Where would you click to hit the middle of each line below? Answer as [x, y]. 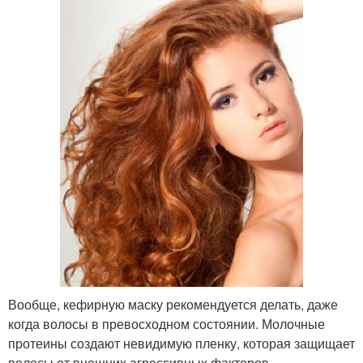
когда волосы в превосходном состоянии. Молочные [167, 323]
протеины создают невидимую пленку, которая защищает [181, 343]
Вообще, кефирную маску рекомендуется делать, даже [173, 304]
